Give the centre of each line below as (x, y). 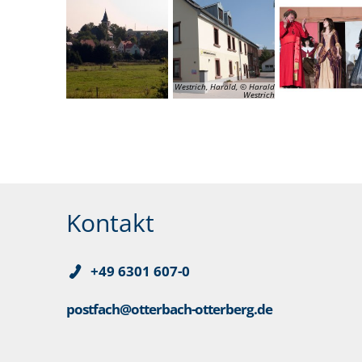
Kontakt (110, 223)
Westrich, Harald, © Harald (224, 87)
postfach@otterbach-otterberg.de (169, 309)
